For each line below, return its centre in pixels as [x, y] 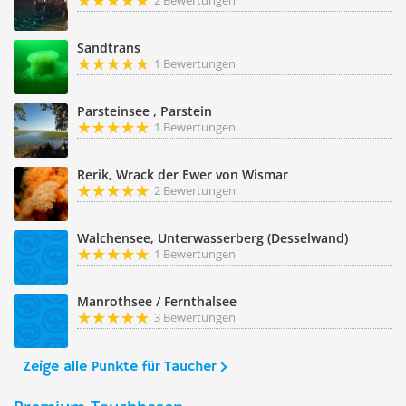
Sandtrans [109, 48]
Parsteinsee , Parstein [145, 111]
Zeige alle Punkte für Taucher [119, 367]
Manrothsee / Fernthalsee [157, 301]
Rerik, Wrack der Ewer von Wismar [183, 174]
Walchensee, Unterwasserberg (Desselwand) [213, 238]
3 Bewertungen [195, 317]
